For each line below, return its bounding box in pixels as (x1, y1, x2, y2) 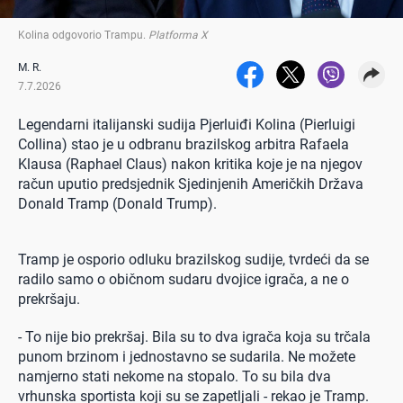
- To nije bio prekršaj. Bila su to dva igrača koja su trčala (18, 327, 371, 345)
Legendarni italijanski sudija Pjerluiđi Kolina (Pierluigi (18, 115, 355, 133)
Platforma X (148, 28, 208, 41)
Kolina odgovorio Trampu (18, 28, 143, 41)
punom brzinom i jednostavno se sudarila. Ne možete (18, 347, 355, 365)
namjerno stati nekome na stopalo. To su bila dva (18, 367, 331, 385)
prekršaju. (18, 290, 80, 308)
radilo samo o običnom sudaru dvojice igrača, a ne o (18, 270, 349, 288)
